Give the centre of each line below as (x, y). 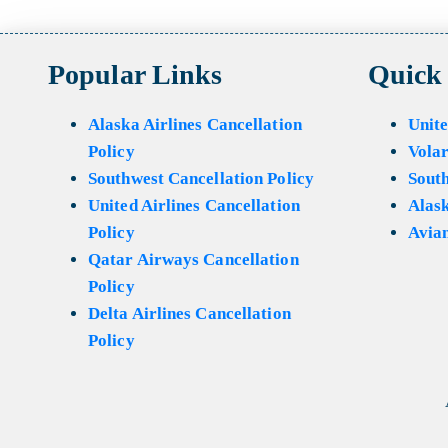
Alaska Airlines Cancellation (195, 124)
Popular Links (135, 74)
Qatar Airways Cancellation (193, 259)
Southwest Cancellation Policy (201, 178)
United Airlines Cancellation (194, 205)
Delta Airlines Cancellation (189, 313)
